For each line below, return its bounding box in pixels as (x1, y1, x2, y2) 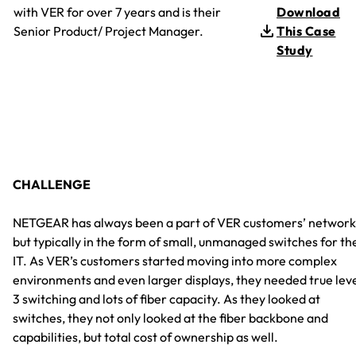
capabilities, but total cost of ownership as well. (13, 329, 278, 346)
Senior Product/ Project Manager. (14, 23, 203, 40)
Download (277, 4, 340, 21)
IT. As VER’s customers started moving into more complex (13, 253, 337, 269)
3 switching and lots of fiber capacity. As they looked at (13, 291, 320, 308)
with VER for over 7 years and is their (14, 4, 221, 21)
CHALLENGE (13, 176, 91, 193)
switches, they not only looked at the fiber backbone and (13, 310, 328, 327)
